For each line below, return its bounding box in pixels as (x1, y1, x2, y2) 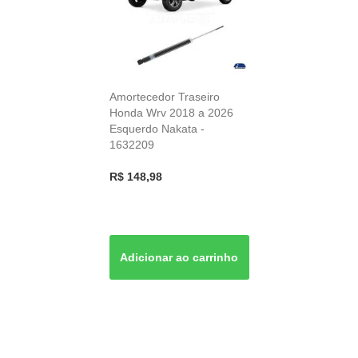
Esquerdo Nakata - (109, 121, 205, 135)
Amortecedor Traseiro (109, 89, 220, 103)
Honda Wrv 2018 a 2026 (109, 105, 233, 119)
